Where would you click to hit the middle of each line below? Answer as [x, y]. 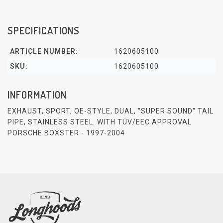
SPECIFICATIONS [44, 30]
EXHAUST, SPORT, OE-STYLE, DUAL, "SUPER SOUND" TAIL [111, 111]
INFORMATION [37, 95]
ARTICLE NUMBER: [44, 51]
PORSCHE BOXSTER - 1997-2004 [66, 133]
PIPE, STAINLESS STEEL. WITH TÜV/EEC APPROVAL [100, 122]
